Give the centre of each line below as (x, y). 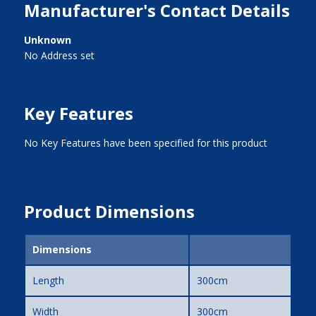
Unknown (47, 39)
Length (48, 280)
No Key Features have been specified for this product (145, 142)
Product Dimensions (109, 211)
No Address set (59, 55)
